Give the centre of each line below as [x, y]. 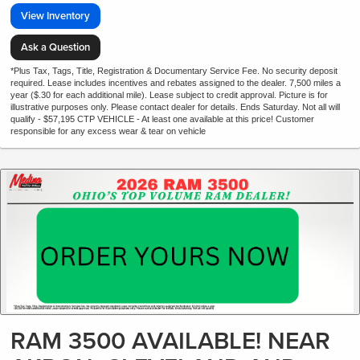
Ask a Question [55, 47]
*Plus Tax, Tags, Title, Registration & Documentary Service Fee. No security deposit [174, 71]
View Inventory [55, 16]
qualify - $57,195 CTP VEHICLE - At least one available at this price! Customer [162, 119]
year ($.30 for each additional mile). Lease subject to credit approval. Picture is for [169, 95]
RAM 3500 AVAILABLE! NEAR [170, 340]
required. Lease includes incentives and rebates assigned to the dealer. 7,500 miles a [176, 83]
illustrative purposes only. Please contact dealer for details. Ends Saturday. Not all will [175, 107]
